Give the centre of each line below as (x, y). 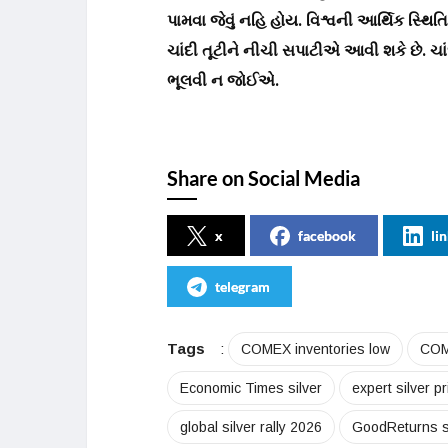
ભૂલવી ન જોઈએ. (223, 81)
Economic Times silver (251, 388)
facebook (327, 236)
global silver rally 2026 (251, 427)
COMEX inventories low (315, 349)
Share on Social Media (263, 178)
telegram (242, 287)
